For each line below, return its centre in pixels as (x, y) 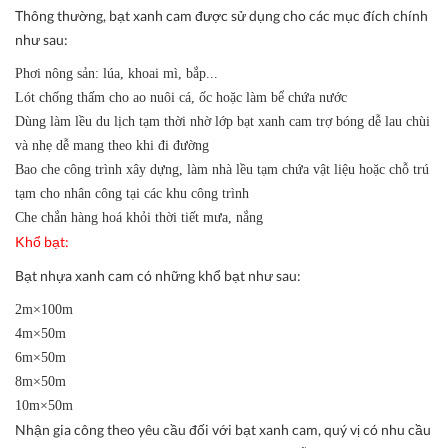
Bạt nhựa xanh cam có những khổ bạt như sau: (158, 275)
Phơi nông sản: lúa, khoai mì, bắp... (116, 73)
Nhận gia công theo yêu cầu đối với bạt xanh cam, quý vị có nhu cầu (223, 429)
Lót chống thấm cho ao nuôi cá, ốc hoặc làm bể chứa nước (181, 97)
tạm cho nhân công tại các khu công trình (132, 193)
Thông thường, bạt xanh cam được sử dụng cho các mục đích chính (221, 15)
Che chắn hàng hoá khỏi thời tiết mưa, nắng (139, 217)
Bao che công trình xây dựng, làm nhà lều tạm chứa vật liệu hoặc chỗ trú (222, 169)
